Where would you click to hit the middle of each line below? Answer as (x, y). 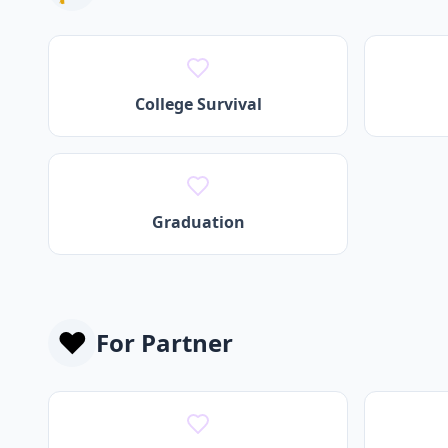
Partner (187, 342)
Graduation (198, 221)
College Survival (198, 103)
